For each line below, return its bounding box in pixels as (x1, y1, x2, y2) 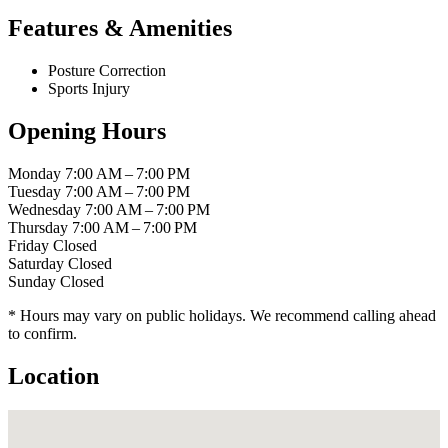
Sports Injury (48, 80, 130, 98)
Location (8, 362, 99, 389)
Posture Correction (48, 62, 166, 80)
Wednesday (8, 201, 81, 219)
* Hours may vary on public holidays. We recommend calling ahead (8, 307, 436, 325)
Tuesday (8, 183, 61, 201)
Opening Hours (8, 118, 166, 145)
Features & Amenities (8, 15, 232, 42)
